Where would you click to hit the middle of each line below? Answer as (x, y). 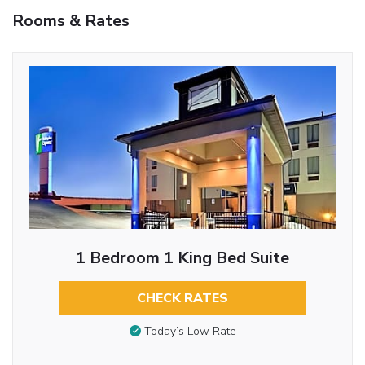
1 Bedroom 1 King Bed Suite (182, 257)
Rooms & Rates (71, 20)
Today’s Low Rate (190, 332)
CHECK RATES (182, 298)
